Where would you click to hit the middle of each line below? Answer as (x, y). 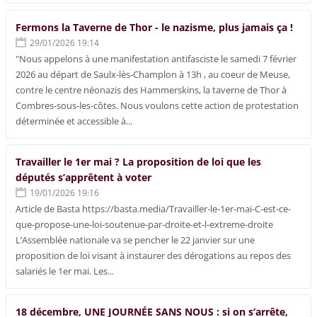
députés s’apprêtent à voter (84, 177)
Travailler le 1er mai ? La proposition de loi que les (139, 161)
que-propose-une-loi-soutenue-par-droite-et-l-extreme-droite (147, 224)
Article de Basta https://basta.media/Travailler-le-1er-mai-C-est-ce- (154, 208)
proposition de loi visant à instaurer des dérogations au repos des (154, 255)
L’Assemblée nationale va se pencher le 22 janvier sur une (136, 240)
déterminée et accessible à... (74, 121)
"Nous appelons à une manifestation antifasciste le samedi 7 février (156, 58)
